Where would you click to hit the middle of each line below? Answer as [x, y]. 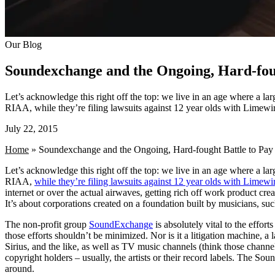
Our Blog [23, 45]
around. [20, 268]
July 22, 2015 [31, 128]
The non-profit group [47, 224]
